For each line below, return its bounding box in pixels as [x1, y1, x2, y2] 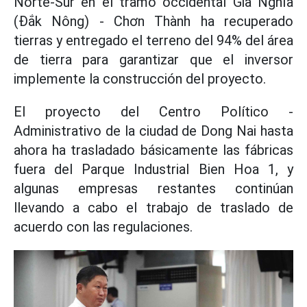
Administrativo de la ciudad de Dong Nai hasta [14, 123, 293, 140]
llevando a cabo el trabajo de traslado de [14, 199, 293, 217]
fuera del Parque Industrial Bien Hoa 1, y [14, 161, 293, 178]
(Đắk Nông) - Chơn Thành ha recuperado [14, 13, 293, 30]
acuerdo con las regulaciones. [14, 219, 193, 236]
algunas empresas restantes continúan [14, 180, 293, 197]
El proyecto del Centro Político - [14, 103, 293, 121]
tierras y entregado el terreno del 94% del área [14, 32, 293, 49]
